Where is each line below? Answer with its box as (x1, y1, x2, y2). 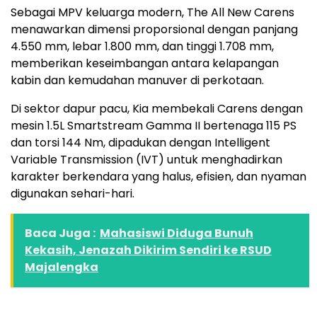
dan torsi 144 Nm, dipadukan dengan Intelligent (11, 134, 270, 151)
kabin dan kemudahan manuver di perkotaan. (11, 72, 264, 89)
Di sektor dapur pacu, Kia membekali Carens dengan (11, 100, 303, 117)
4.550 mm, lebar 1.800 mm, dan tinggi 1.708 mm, (11, 38, 274, 55)
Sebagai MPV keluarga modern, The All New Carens (11, 4, 294, 21)
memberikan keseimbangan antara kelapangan (11, 55, 279, 72)
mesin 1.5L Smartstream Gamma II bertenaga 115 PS (11, 117, 296, 134)
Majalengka (25, 259, 98, 276)
